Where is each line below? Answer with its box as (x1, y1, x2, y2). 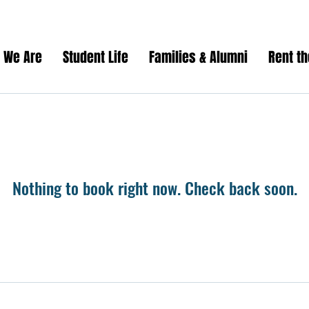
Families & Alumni (149, 47, 248, 68)
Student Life (63, 47, 128, 68)
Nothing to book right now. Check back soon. (12, 175, 297, 200)
